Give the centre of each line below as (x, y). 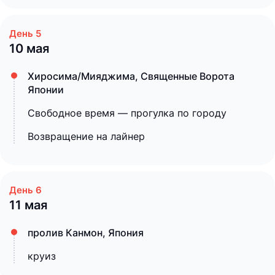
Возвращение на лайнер (86, 136)
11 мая (28, 205)
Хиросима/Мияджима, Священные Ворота (131, 76)
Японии (46, 90)
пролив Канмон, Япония (86, 233)
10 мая (29, 48)
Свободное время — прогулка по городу (127, 113)
